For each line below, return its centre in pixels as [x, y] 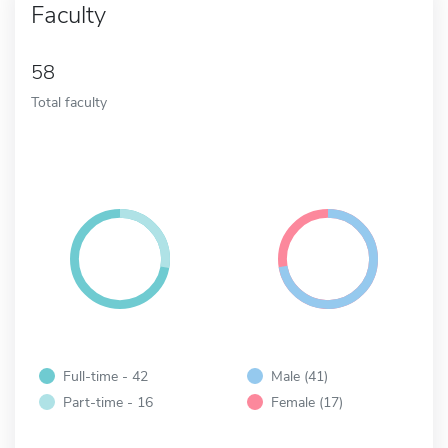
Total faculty [69, 101]
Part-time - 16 [108, 401]
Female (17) [307, 401]
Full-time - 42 [105, 375]
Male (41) [299, 375]
